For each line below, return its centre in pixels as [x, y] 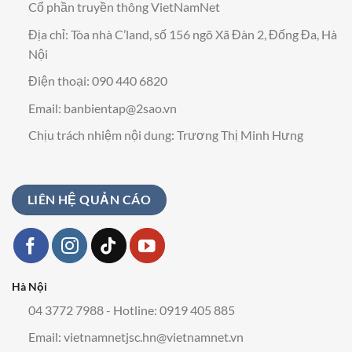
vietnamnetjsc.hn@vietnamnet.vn [153, 337]
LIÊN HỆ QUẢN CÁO [89, 200]
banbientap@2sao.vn [120, 108]
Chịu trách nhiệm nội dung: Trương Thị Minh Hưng [165, 135]
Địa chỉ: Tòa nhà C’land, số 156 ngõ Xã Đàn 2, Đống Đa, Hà [182, 34]
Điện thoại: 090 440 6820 [97, 81]
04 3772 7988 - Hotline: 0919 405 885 [131, 310]
